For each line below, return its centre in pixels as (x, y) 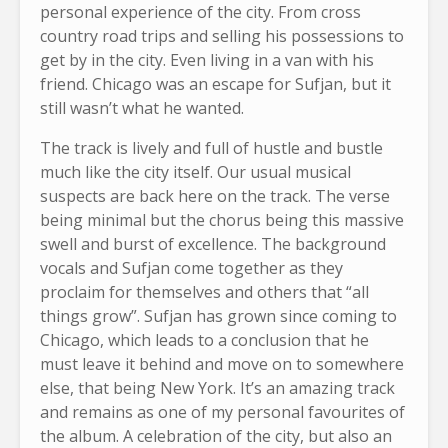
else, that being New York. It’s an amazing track (217, 387)
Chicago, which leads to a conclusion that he (204, 339)
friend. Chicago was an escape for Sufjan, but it (215, 83)
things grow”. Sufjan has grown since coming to (218, 315)
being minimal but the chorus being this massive (222, 219)
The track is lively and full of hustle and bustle (211, 147)
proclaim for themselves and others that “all (204, 291)
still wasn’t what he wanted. (142, 107)
